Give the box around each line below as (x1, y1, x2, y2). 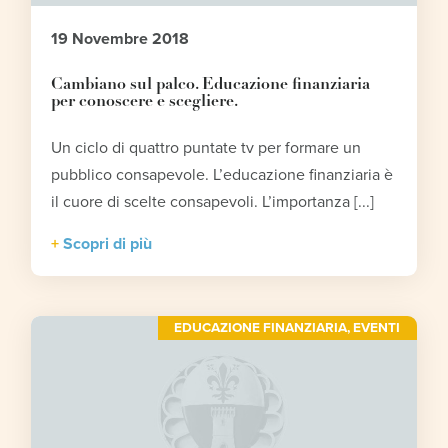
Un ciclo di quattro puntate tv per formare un (51, 138, 362, 159)
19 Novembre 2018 (51, 29, 190, 50)
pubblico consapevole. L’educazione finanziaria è (51, 165, 394, 186)
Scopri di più (63, 234, 153, 255)
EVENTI (353, 320, 401, 337)
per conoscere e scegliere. (51, 94, 239, 111)
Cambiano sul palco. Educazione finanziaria (51, 77, 371, 94)
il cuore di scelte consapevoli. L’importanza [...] (51, 192, 375, 213)
